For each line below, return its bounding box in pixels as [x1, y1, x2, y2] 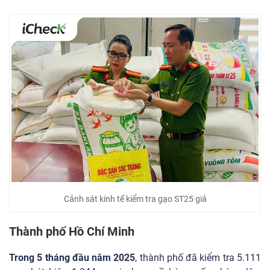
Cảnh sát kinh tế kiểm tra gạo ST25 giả [63, 194, 207, 204]
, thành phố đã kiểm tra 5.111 [135, 252, 262, 264]
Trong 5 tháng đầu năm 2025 [9, 252, 136, 264]
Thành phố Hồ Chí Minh [9, 224, 134, 239]
